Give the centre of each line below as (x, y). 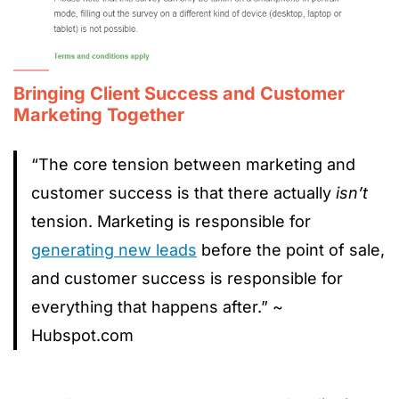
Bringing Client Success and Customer (179, 94)
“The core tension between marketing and (193, 165)
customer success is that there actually (183, 193)
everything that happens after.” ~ (157, 307)
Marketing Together (99, 115)
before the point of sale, (291, 250)
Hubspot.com (82, 336)
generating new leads (114, 250)
